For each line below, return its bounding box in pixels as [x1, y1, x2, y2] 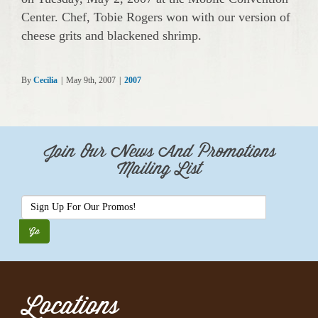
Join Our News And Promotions [43, 144, 275, 161]
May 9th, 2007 [66, 75, 116, 85]
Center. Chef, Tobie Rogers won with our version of [21, 10, 290, 24]
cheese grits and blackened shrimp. [21, 28, 202, 43]
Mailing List [116, 161, 202, 178]
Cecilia [33, 75, 57, 85]
